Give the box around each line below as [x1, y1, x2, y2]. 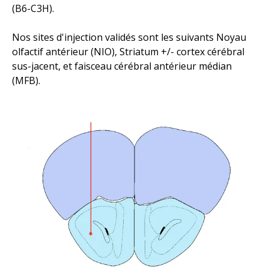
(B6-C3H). [12, 2, 54, 15]
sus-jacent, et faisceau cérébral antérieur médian [12, 59, 232, 73]
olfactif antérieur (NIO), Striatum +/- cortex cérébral [12, 45, 244, 58]
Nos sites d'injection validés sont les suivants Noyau [12, 31, 246, 44]
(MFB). [12, 74, 40, 87]
